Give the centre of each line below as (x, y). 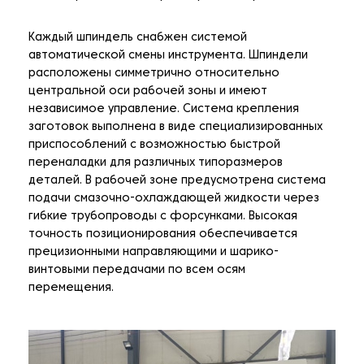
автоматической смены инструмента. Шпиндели (168, 56)
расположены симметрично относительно (154, 74)
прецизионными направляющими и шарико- (154, 253)
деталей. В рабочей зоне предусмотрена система (177, 181)
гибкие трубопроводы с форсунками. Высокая (163, 217)
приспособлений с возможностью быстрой (154, 145)
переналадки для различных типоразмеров (156, 163)
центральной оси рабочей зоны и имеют (148, 92)
